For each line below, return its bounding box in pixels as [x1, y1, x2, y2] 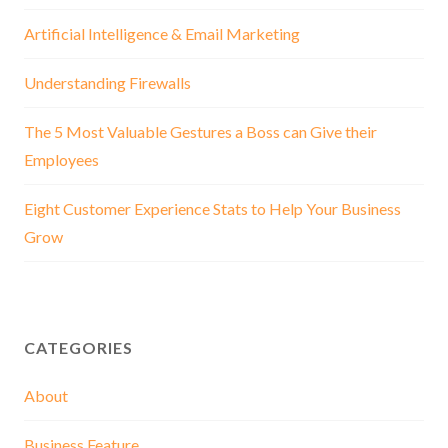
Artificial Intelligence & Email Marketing [24, 23, 300, 43]
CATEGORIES [24, 337, 133, 357]
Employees [24, 149, 99, 169]
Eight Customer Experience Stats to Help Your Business [24, 198, 401, 218]
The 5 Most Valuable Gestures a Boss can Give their [24, 121, 377, 141]
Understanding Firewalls [24, 72, 191, 92]
